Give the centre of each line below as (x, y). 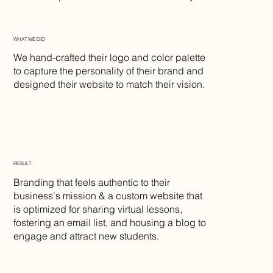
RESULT (23, 164)
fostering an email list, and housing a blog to (110, 222)
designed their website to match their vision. (111, 84)
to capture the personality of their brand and (109, 70)
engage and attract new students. (88, 236)
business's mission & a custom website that (108, 195)
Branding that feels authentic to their (92, 182)
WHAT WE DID (30, 39)
